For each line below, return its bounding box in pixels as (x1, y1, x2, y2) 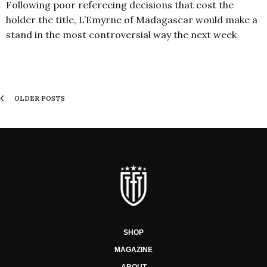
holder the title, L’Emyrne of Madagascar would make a (6, 13, 257, 26)
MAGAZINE (114, 246, 153, 254)
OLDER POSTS (13, 94, 65, 103)
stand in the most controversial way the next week (6, 28, 237, 41)
